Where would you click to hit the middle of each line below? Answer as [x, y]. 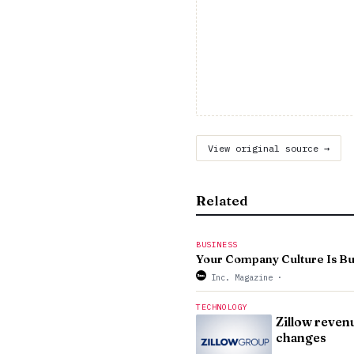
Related [222, 201]
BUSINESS [217, 245]
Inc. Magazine [242, 277]
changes [301, 338]
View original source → [269, 148]
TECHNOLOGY [222, 307]
